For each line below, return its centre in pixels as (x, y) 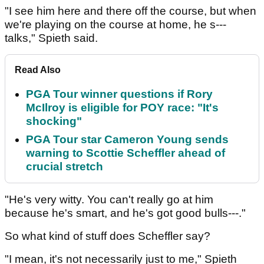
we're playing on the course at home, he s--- (115, 25)
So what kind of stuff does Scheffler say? (109, 236)
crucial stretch (65, 167)
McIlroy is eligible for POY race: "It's (122, 108)
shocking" (54, 121)
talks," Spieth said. (54, 38)
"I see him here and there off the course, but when (131, 11)
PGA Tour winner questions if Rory (119, 94)
